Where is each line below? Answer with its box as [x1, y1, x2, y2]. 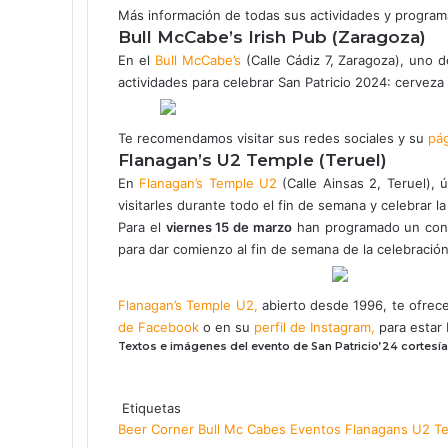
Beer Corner [118, 420, 194, 437]
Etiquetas [118, 399, 181, 416]
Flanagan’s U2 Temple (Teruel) [118, 149, 387, 170]
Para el [118, 218, 166, 235]
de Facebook [118, 318, 199, 335]
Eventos [290, 420, 341, 437]
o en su [199, 318, 254, 335]
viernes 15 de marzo [165, 218, 293, 235]
